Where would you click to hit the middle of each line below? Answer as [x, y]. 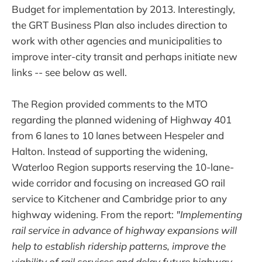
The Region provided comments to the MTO [110, 104]
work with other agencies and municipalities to [117, 40]
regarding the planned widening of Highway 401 [122, 120]
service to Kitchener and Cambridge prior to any [119, 199]
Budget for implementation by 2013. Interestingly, [123, 9]
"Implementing [209, 214]
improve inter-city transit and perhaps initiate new [125, 56]
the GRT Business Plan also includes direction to [120, 25]
